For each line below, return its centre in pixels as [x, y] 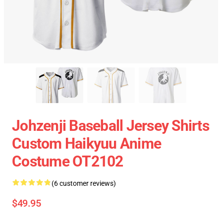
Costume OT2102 [68, 161]
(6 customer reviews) [84, 183]
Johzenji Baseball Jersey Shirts [111, 126]
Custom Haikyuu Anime [86, 143]
